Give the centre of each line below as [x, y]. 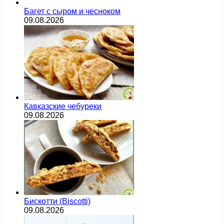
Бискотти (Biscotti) [57, 201]
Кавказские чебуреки [63, 106]
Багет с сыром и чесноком [72, 11]
